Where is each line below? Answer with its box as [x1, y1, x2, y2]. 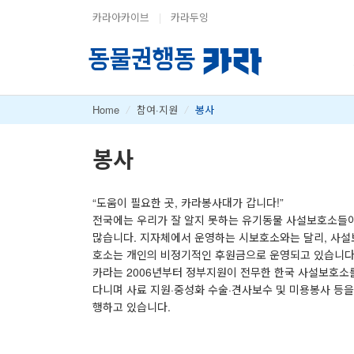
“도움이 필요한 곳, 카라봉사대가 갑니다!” [92, 194, 284, 210]
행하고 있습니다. [92, 298, 171, 314]
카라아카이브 [92, 9, 149, 24]
